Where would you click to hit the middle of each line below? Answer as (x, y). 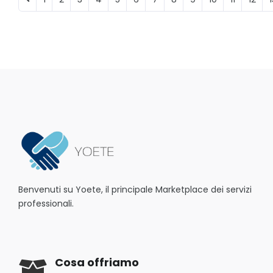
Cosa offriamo (97, 263)
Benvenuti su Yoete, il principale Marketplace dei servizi (135, 190)
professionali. (46, 204)
